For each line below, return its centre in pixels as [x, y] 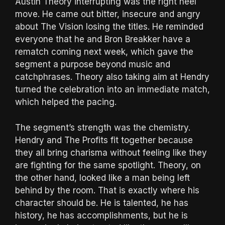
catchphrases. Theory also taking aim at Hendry [112, 77]
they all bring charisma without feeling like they [111, 152]
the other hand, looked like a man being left [102, 178]
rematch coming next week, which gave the [104, 52]
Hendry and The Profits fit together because [104, 140]
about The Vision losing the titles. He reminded [109, 27]
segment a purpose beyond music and [93, 65]
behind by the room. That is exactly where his [107, 190]
